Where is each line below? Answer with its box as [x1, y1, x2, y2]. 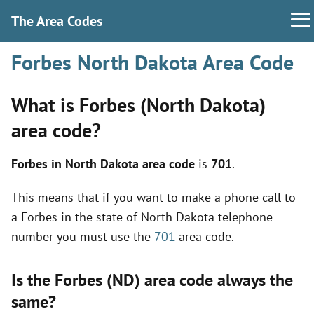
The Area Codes [11, 12, 102, 30]
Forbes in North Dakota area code [11, 156, 195, 172]
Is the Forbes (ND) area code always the [11, 269, 293, 291]
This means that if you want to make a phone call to [11, 189, 296, 205]
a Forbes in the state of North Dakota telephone [11, 209, 273, 225]
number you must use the [11, 228, 154, 245]
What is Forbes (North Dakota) [11, 92, 266, 118]
